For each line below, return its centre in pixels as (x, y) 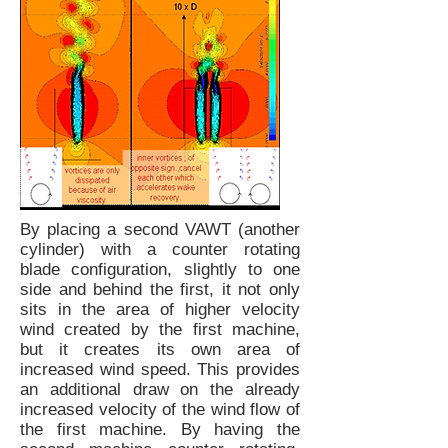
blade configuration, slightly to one (160, 269)
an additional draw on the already (160, 389)
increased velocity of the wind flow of (160, 409)
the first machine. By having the (160, 429)
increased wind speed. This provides (160, 369)
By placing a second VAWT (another (160, 229)
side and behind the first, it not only (160, 289)
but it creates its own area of (160, 349)
